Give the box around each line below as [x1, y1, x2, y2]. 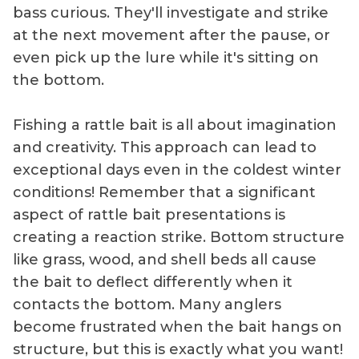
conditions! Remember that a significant [13, 183, 316, 201]
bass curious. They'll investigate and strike [13, 3, 329, 22]
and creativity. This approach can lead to [13, 138, 317, 156]
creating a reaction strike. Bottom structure [13, 228, 345, 246]
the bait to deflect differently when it [13, 272, 292, 291]
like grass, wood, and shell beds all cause [13, 250, 317, 268]
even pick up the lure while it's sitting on [13, 48, 319, 67]
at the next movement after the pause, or [13, 26, 330, 44]
